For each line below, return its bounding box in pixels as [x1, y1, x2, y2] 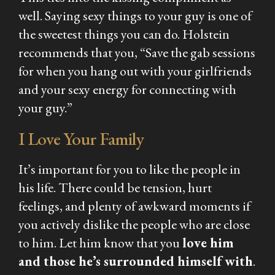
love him [182, 233, 234, 252]
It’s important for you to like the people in [18, 160, 241, 178]
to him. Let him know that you [18, 233, 182, 252]
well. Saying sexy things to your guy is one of [18, 6, 252, 25]
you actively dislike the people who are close [18, 215, 250, 233]
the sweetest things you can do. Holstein [18, 25, 230, 43]
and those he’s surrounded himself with [18, 252, 253, 270]
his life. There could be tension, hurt [18, 178, 212, 196]
